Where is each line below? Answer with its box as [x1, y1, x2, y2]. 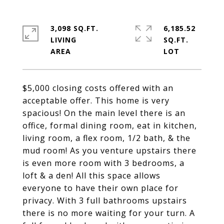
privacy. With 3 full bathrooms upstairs [22, 195, 187, 206]
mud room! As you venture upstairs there [22, 145, 196, 156]
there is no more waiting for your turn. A [22, 207, 195, 218]
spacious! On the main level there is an [22, 107, 185, 118]
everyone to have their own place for [22, 182, 178, 193]
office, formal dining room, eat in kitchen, [22, 120, 197, 131]
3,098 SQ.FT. [50, 23, 98, 33]
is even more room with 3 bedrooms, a [22, 157, 184, 168]
